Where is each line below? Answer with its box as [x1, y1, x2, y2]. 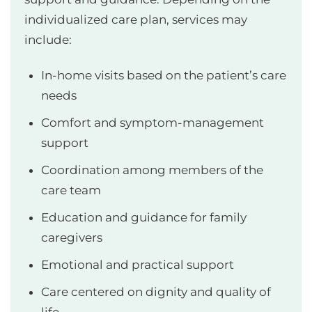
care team [41, 183, 101, 198]
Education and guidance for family [41, 210, 247, 225]
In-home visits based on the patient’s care [41, 68, 286, 83]
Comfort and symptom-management [41, 116, 264, 130]
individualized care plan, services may [24, 13, 247, 27]
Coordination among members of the [41, 163, 263, 178]
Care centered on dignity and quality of [41, 285, 271, 299]
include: [24, 33, 72, 47]
